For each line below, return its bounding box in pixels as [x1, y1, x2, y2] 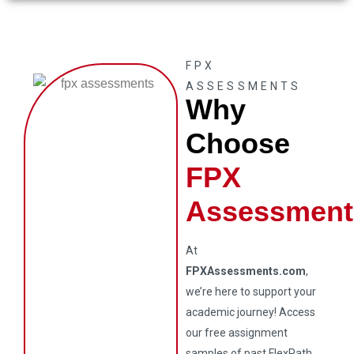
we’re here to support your [186, 285, 317, 298]
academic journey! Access [186, 306, 316, 318]
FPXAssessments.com [186, 265, 307, 277]
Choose [186, 127, 291, 160]
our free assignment [186, 326, 288, 339]
